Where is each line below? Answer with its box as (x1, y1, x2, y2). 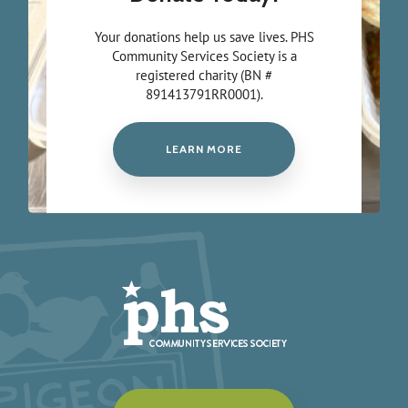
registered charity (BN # (136, 66, 272, 84)
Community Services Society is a (111, 46, 297, 65)
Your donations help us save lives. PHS (94, 27, 314, 46)
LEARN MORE (165, 141, 243, 156)
